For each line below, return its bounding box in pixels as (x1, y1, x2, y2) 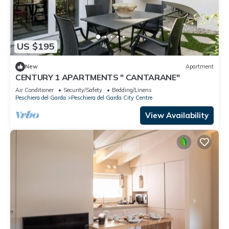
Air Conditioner (15, 86, 54, 94)
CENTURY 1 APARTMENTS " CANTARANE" (15, 72, 180, 82)
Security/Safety (63, 86, 102, 94)
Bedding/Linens (112, 86, 152, 94)
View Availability (145, 110, 209, 120)
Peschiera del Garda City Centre (71, 94, 152, 101)
